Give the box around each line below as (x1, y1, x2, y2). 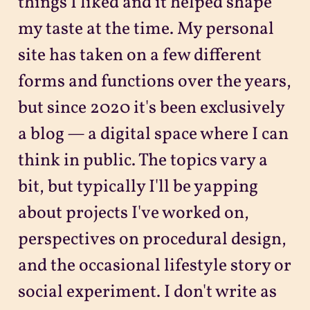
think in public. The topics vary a (17, 148, 268, 173)
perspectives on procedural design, (17, 227, 286, 252)
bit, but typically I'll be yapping (17, 174, 258, 199)
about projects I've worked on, (17, 201, 249, 226)
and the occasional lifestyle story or (17, 253, 291, 278)
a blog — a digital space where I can (17, 122, 289, 147)
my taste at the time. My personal (17, 17, 274, 42)
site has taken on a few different (17, 43, 262, 68)
